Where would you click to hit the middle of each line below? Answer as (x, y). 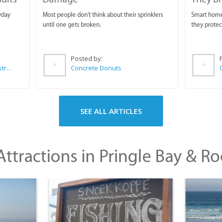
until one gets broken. (72, 25)
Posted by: (87, 59)
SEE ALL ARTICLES (111, 111)
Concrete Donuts (96, 68)
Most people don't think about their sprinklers (103, 15)
